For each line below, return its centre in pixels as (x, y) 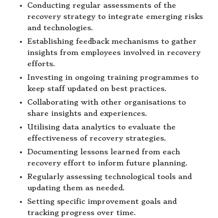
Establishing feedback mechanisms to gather (112, 41)
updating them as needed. (76, 188)
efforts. (41, 64)
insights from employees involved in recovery (114, 53)
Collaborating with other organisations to (107, 103)
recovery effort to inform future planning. (108, 163)
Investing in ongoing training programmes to (113, 77)
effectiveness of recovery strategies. (97, 139)
